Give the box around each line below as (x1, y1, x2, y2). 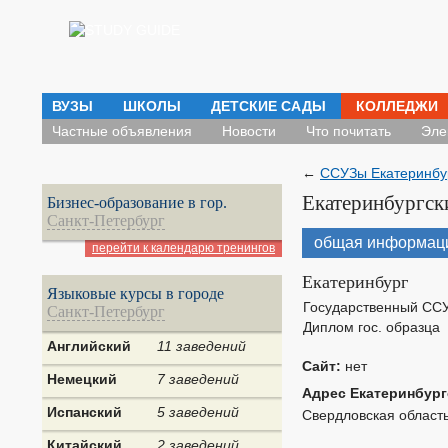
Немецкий (47, 371, 117, 387)
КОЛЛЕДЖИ (356, 98, 438, 114)
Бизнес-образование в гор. (47, 194, 227, 211)
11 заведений (157, 338, 246, 354)
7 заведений (157, 371, 239, 387)
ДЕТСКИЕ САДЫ (211, 98, 326, 114)
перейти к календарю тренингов (92, 241, 275, 255)
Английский (47, 338, 131, 354)
